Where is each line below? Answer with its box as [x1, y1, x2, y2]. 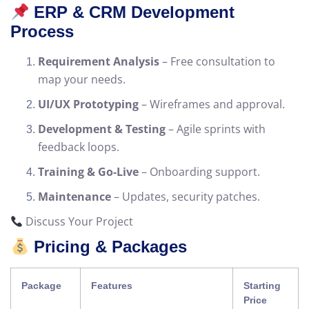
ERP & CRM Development [29, 3, 235, 22]
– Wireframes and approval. [139, 97, 285, 112]
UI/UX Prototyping [38, 97, 139, 112]
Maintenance [38, 189, 111, 205]
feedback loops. [38, 139, 119, 155]
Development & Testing [38, 121, 166, 137]
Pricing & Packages [29, 237, 188, 257]
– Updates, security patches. [111, 189, 260, 205]
